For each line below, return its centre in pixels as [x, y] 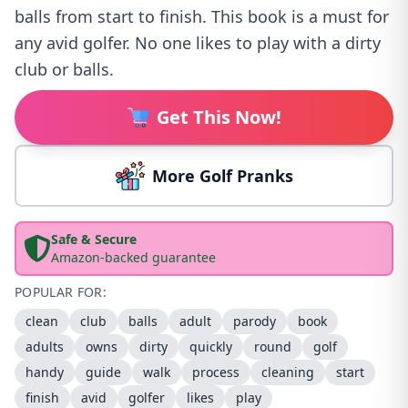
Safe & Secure [94, 239]
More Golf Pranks [222, 176]
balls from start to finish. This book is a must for [202, 16]
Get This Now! [219, 117]
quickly [211, 347]
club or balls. [64, 69]
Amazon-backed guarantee [133, 257]
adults [45, 347]
